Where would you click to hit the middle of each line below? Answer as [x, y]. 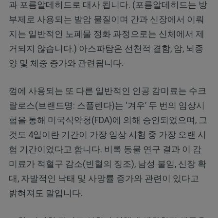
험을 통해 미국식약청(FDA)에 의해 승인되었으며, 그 [108, 120]
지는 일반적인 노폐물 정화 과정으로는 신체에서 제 [106, 34]
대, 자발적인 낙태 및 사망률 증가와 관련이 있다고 [104, 179]
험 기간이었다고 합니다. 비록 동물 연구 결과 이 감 [105, 149]
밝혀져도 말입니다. [45, 193]
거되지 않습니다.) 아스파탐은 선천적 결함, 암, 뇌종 [106, 49]
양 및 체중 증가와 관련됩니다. [66, 63]
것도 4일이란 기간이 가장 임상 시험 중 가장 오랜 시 [107, 135]
